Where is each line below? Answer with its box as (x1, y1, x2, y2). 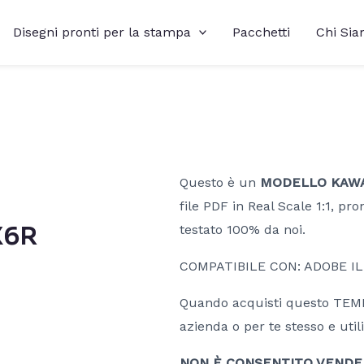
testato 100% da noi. (179, 222, 305, 237)
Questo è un (179, 175, 256, 190)
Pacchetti (232, 24, 291, 40)
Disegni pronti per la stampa (12, 24, 191, 40)
